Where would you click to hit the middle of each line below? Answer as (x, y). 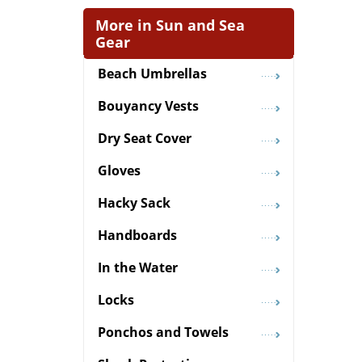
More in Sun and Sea (170, 25)
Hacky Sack (134, 203)
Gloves (119, 171)
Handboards (137, 236)
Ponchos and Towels (163, 333)
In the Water (138, 268)
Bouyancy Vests (148, 106)
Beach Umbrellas (152, 74)
